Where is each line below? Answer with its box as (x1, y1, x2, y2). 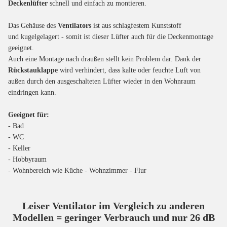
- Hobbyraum (8, 155, 47, 163)
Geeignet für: (8, 110, 49, 119)
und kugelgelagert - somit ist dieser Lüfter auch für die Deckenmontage (8, 32, 213, 41)
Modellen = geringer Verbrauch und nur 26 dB (12, 211, 215, 223)
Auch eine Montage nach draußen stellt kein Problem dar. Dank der (8, 55, 201, 63)
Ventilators (58, 21, 91, 29)
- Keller (8, 144, 30, 152)
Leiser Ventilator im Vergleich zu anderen (22, 200, 205, 211)
